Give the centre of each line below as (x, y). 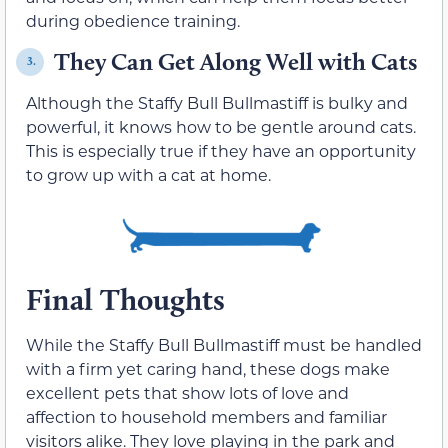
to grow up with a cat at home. (148, 174)
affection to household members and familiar (206, 417)
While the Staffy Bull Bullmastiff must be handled (224, 345)
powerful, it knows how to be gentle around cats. (221, 126)
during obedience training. (133, 21)
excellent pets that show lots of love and (187, 393)
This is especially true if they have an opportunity (221, 150)
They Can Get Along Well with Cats (235, 61)
